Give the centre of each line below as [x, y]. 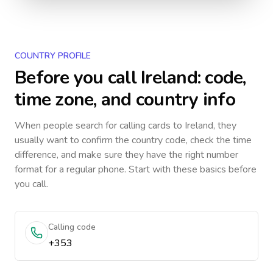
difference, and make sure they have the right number [126, 155]
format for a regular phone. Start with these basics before [136, 169]
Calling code [72, 227]
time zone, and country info [125, 100]
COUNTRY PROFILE [53, 56]
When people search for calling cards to [100, 126]
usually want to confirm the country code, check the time [133, 140]
